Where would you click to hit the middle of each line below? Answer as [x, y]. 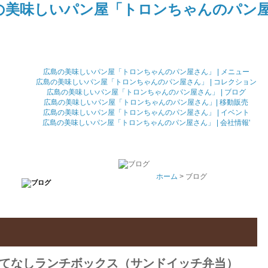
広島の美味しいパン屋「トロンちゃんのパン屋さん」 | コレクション [146, 82]
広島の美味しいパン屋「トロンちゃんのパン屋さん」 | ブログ [146, 92]
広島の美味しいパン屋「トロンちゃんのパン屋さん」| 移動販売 [146, 102]
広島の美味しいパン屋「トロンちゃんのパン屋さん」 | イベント [146, 112]
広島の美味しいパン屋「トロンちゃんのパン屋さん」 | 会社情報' [146, 123]
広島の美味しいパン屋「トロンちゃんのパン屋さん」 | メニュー [146, 72]
